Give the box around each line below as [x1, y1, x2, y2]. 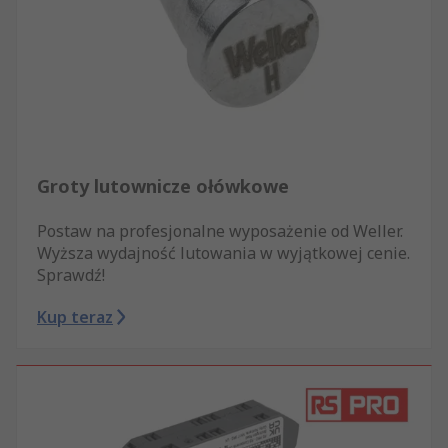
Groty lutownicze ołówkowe [37, 174, 289, 199]
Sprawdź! [37, 264, 105, 287]
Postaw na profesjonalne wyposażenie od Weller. [37, 220, 403, 243]
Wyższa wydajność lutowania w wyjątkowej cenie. [37, 242, 410, 265]
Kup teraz [37, 306, 113, 329]
